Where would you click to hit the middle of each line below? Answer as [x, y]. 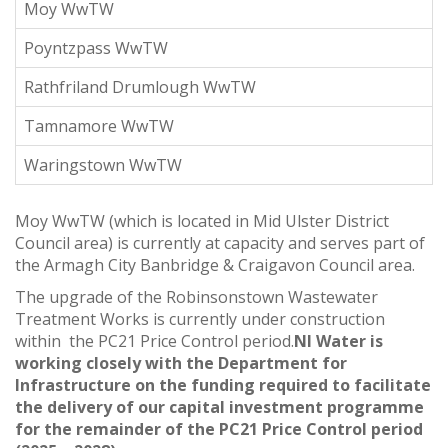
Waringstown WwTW [103, 164]
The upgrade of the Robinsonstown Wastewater [196, 296]
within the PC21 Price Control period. [154, 340]
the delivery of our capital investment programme [219, 406]
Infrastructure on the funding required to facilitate [223, 384]
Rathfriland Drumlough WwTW [140, 86]
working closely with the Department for [181, 362]
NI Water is [338, 340]
